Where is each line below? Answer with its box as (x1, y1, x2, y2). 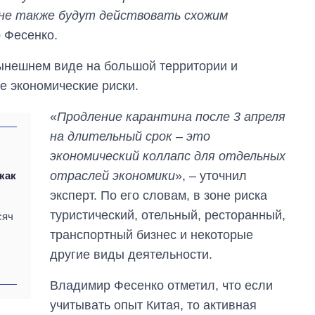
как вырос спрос (207, 215, 292, 228)
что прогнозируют (207, 255, 299, 268)
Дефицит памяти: (207, 202, 297, 214)
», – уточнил (175, 168, 247, 183)
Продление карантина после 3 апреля (57, 109, 286, 124)
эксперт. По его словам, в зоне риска (50, 188, 268, 202)
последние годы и (207, 242, 300, 255)
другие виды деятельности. (50, 247, 213, 262)
